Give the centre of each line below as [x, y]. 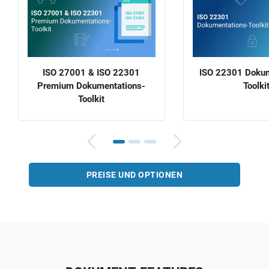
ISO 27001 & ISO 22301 [92, 72]
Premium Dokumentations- [92, 86]
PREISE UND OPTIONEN [134, 174]
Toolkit [92, 99]
